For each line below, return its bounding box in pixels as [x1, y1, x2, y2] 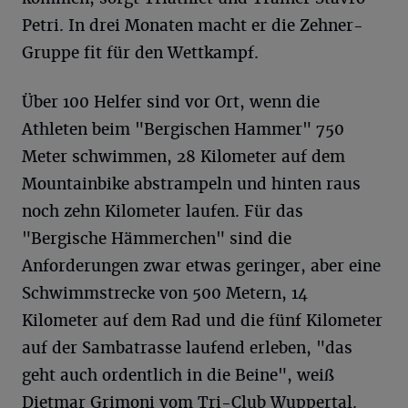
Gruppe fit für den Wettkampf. [22, 43, 259, 64]
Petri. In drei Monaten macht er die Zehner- [22, 15, 363, 36]
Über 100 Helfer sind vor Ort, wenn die [22, 92, 320, 113]
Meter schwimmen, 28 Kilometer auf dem [22, 147, 345, 168]
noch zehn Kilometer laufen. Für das [22, 201, 303, 222]
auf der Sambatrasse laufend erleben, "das [22, 338, 352, 359]
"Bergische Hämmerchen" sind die [22, 229, 291, 250]
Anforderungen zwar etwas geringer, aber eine [22, 256, 381, 277]
